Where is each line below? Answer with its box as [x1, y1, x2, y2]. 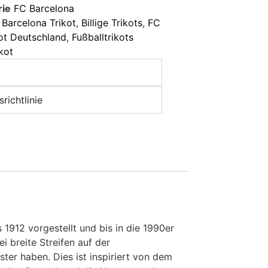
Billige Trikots [81, 16, 142, 29]
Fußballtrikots [72, 31, 133, 43]
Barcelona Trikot [2, 16, 76, 29]
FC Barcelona [14, 2, 74, 14]
